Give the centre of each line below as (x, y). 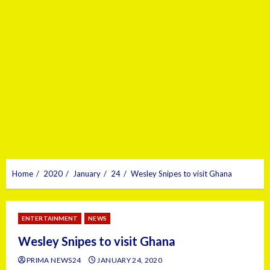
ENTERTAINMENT (50, 218)
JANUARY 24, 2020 (129, 260)
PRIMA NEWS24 (55, 260)
